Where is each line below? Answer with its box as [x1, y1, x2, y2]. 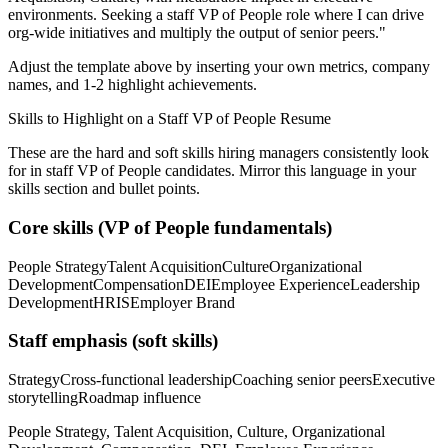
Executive [372, 371, 435, 389]
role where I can [282, 6, 388, 24]
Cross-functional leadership [60, 371, 232, 389]
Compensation [93, 275, 184, 293]
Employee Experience [211, 275, 350, 293]
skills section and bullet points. [8, 180, 200, 198]
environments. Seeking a [8, 6, 167, 24]
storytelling [8, 389, 78, 407]
